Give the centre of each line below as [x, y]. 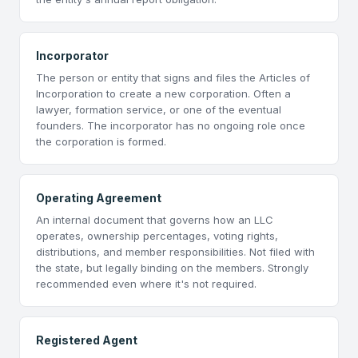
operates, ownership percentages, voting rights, [157, 236]
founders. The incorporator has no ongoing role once [171, 125]
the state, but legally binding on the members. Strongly [172, 268]
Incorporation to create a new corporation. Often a [163, 93]
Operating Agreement [99, 198]
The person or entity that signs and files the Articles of [173, 78]
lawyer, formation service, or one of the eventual [159, 109]
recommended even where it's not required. [146, 284]
